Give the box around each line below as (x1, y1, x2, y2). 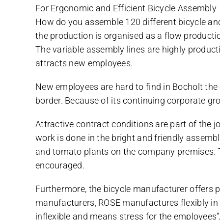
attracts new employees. (35, 57, 133, 68)
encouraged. (35, 160, 84, 170)
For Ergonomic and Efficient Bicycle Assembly (35, 2, 217, 13)
